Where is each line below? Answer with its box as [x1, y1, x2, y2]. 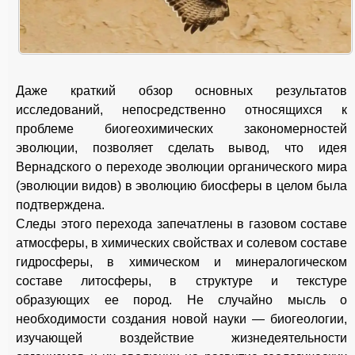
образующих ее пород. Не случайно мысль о [16, 293, 347, 307]
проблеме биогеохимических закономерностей [16, 122, 347, 136]
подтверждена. [16, 198, 105, 212]
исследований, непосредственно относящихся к [16, 103, 347, 117]
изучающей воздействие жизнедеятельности [16, 331, 347, 345]
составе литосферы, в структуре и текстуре [16, 274, 347, 288]
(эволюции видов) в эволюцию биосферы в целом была [16, 179, 347, 193]
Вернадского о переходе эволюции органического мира [16, 160, 347, 174]
